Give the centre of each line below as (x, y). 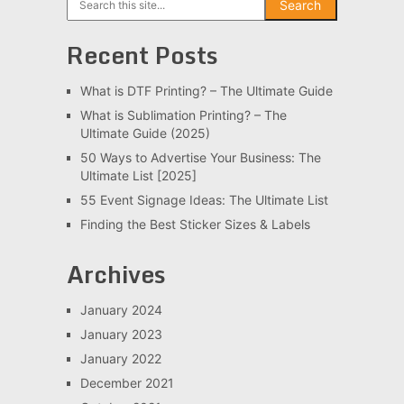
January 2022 (120, 359)
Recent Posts (142, 55)
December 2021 (127, 383)
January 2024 (121, 310)
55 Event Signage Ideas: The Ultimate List (204, 200)
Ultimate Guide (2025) (145, 133)
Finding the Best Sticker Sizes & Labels (195, 225)
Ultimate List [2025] (138, 176)
